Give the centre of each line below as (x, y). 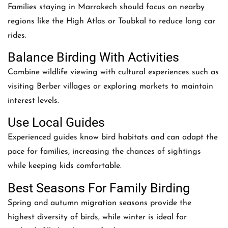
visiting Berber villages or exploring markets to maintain (110, 86)
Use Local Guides (56, 123)
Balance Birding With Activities (93, 57)
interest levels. (33, 101)
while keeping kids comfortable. (65, 166)
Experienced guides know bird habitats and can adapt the (113, 138)
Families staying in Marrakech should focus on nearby (106, 7)
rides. (17, 35)
